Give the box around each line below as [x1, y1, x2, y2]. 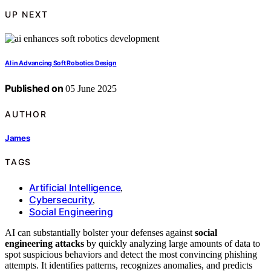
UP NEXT [5, 8, 48, 19]
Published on [5, 82, 64, 95]
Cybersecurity [29, 193, 93, 206]
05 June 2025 [63, 83, 117, 94]
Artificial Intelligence [29, 181, 121, 194]
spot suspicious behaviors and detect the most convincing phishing [5, 249, 257, 260]
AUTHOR [5, 108, 47, 119]
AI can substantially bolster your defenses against [5, 227, 195, 238]
